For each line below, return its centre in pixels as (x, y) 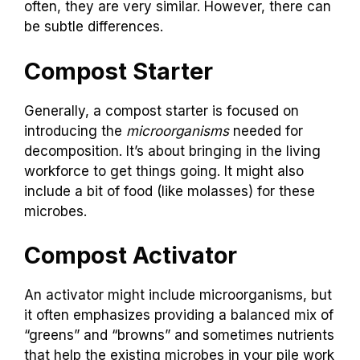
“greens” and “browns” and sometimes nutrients (179, 335)
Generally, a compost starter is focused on (162, 110)
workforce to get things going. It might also (164, 171)
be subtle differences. (94, 27)
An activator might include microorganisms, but (178, 295)
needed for (266, 131)
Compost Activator (131, 256)
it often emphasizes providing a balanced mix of (179, 315)
